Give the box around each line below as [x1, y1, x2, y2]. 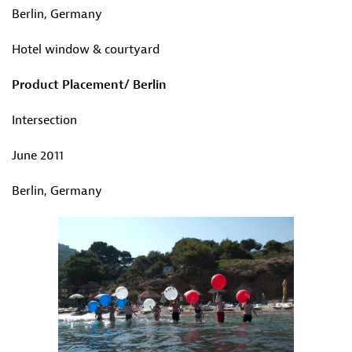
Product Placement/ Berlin [12, 77, 167, 93]
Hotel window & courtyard [12, 42, 159, 57]
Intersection [12, 112, 77, 128]
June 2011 [12, 148, 64, 163]
